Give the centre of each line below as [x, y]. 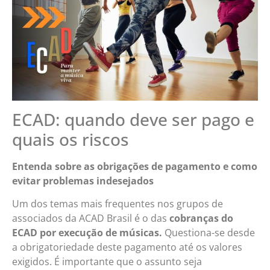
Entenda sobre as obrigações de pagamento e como [135, 166]
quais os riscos [71, 139]
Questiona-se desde [209, 233]
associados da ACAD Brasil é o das [91, 218]
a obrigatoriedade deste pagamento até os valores [127, 247]
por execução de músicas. [101, 233]
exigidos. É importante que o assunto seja [107, 262]
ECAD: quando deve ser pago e [133, 119]
